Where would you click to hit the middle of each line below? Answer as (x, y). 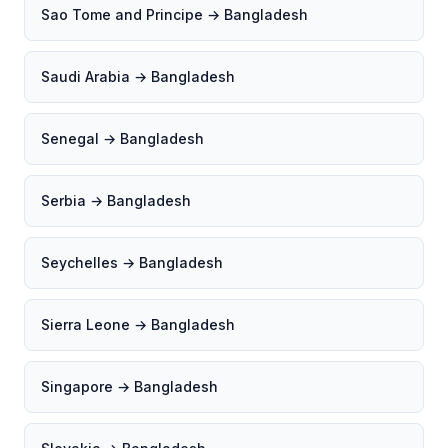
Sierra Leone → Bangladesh (138, 324)
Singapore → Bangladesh (129, 386)
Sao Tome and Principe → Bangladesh (174, 14)
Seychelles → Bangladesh (132, 262)
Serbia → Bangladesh (116, 200)
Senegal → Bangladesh (122, 138)
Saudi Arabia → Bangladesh (138, 76)
